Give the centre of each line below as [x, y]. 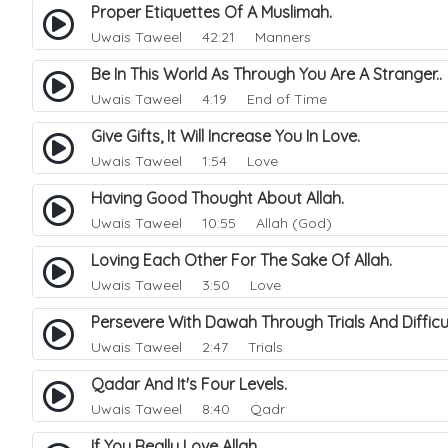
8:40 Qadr [235, 409]
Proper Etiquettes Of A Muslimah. [217, 12]
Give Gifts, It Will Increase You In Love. [231, 136]
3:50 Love [233, 285]
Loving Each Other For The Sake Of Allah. [247, 260]
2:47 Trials [234, 347]
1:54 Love [232, 161]
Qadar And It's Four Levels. [195, 384]
